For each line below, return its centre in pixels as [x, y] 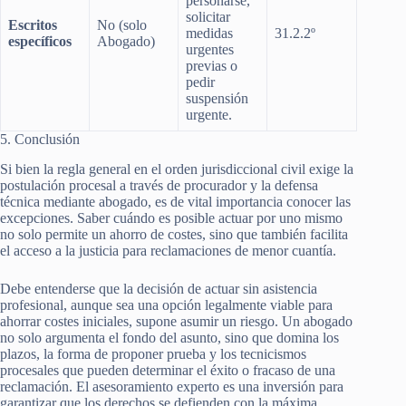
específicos [40, 41]
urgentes [210, 49]
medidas [209, 33]
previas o [212, 65]
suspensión [217, 98]
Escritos [33, 24]
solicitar [208, 16]
